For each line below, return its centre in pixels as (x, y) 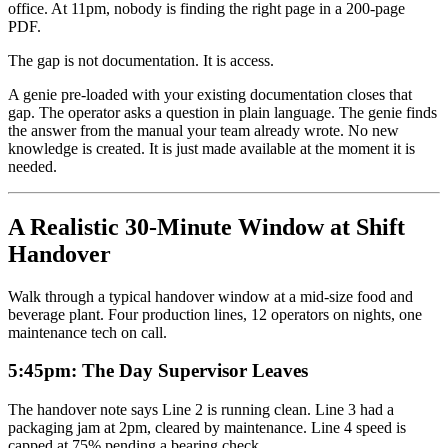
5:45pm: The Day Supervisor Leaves (158, 371)
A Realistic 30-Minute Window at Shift (206, 226)
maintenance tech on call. (87, 332)
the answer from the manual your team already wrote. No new (203, 130)
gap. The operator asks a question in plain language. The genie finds (222, 112)
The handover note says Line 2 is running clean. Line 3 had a (201, 410)
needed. (32, 166)
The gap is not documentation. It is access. (141, 60)
